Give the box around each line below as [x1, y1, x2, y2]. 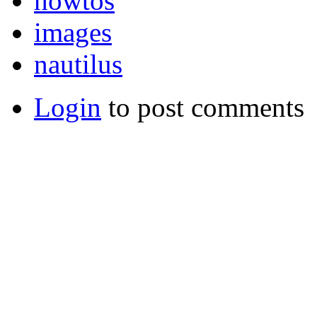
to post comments [101, 91, 304, 122]
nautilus [34, 48, 122, 79]
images [34, 16, 112, 47]
